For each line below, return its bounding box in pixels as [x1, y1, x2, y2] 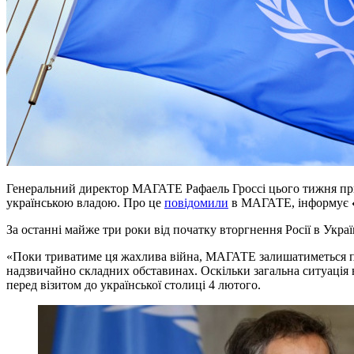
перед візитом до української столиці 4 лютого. [6, 277, 261, 292]
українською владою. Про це [6, 195, 164, 209]
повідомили [164, 195, 228, 209]
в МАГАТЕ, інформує [228, 195, 352, 209]
